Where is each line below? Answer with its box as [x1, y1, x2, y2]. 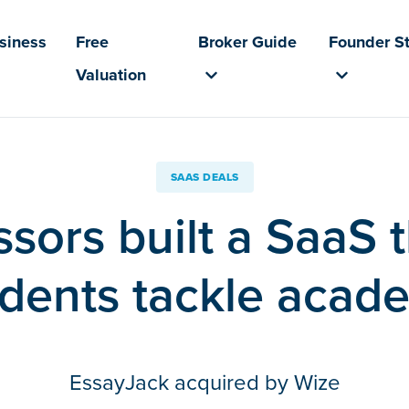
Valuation [76, 63, 147, 87]
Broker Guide [198, 30, 298, 54]
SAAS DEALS [170, 169, 239, 185]
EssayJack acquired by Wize [68, 366, 341, 399]
